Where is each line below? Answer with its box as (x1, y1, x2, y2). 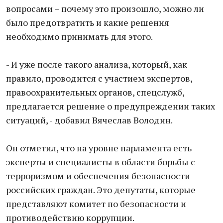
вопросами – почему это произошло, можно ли (6, 2, 204, 14)
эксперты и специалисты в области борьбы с (6, 156, 195, 168)
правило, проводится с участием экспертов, (6, 72, 192, 84)
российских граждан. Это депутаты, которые (6, 184, 196, 196)
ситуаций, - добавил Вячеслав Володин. (6, 114, 173, 126)
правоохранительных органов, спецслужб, (6, 86, 184, 98)
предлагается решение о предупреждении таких (6, 100, 215, 112)
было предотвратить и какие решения (6, 16, 169, 28)
